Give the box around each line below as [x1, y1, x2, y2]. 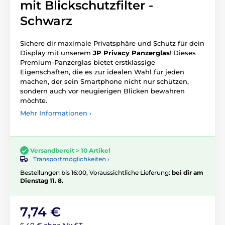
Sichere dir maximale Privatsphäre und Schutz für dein [20, 39, 204, 47]
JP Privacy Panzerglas [93, 48, 170, 57]
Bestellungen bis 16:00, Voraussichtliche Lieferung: [20, 168, 172, 176]
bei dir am [172, 168, 203, 176]
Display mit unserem [20, 48, 93, 57]
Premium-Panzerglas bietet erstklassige [20, 58, 155, 66]
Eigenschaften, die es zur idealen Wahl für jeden [20, 67, 184, 76]
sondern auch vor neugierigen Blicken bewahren [20, 86, 185, 95]
